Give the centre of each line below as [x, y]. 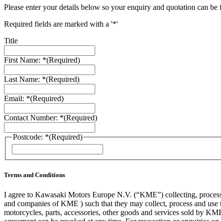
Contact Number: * [34, 117]
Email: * [17, 98]
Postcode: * [31, 137]
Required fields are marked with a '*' [61, 24]
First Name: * [25, 60]
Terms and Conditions [35, 175]
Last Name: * [25, 79]
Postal [112, 166]
